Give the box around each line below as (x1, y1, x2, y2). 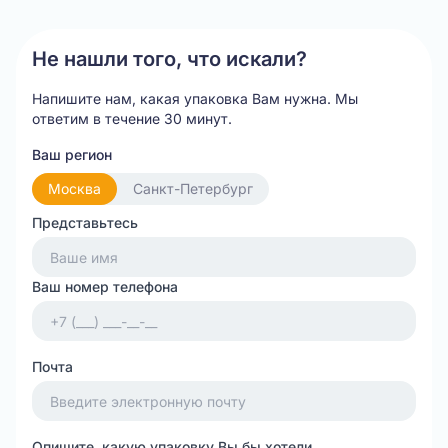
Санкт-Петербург (133, 180, 253, 197)
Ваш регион (32, 146, 112, 163)
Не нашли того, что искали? (32, 47, 307, 71)
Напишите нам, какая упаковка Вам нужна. (32, 90, 335, 107)
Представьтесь (32, 214, 138, 231)
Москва (48, 180, 101, 197)
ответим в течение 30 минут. (32, 110, 232, 127)
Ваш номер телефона (32, 278, 178, 295)
